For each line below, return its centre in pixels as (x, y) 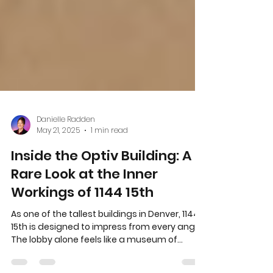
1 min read (109, 173)
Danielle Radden (66, 161)
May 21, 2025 (58, 173)
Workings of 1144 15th (82, 235)
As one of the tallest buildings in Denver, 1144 (105, 257)
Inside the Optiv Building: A (101, 198)
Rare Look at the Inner (84, 217)
